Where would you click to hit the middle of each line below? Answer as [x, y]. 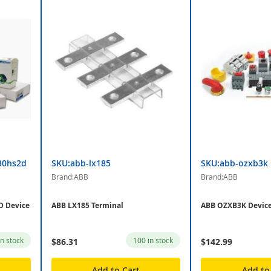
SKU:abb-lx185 [81, 163]
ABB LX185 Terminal [87, 206]
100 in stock [153, 240]
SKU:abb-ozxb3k [235, 163]
